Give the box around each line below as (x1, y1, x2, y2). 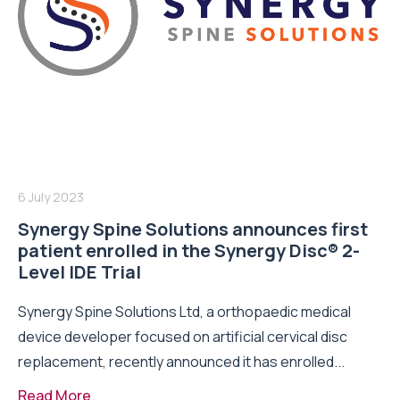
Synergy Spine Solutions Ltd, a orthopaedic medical (18, 301, 351, 321)
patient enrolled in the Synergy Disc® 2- (18, 237, 360, 262)
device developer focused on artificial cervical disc (18, 326, 347, 346)
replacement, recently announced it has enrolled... (18, 351, 345, 371)
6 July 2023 (18, 187, 84, 205)
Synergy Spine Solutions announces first (18, 216, 368, 241)
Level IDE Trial (18, 259, 141, 284)
